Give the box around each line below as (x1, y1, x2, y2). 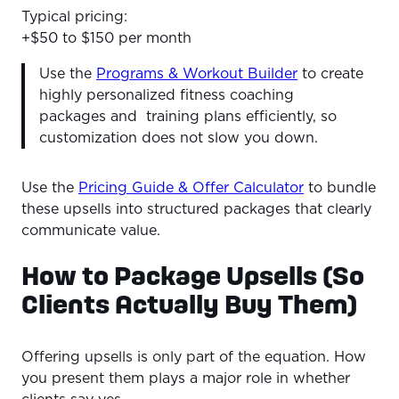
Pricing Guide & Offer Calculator (78, 181, 304, 196)
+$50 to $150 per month (21, 31, 196, 46)
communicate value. (21, 224, 165, 239)
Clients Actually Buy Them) (21, 289, 357, 319)
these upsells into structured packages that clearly (21, 202, 371, 217)
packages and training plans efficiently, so (39, 110, 337, 125)
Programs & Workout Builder (96, 67, 297, 82)
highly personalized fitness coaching (39, 88, 294, 103)
